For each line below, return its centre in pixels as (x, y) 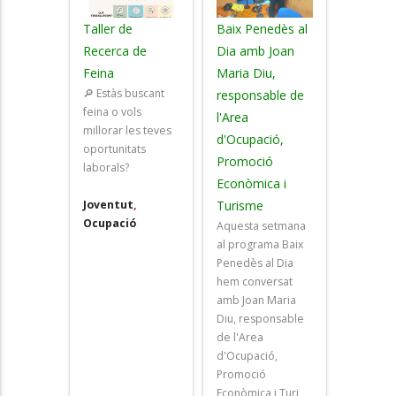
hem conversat (255, 282)
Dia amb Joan (255, 51)
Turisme (240, 206)
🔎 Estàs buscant (124, 94)
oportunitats (115, 149)
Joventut (109, 205)
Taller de (108, 29)
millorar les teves (128, 131)
